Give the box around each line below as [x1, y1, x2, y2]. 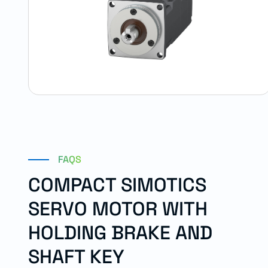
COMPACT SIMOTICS [28, 173, 206, 197]
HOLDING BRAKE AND [28, 221, 212, 245]
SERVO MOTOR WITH [28, 197, 208, 221]
